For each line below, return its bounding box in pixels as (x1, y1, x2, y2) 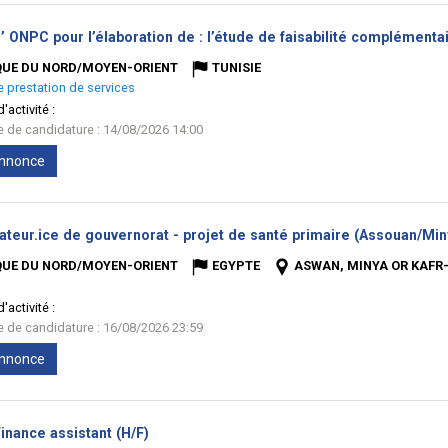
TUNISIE (212, 60, 261, 75)
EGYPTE (212, 258, 260, 273)
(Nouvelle (148, 424, 213, 440)
